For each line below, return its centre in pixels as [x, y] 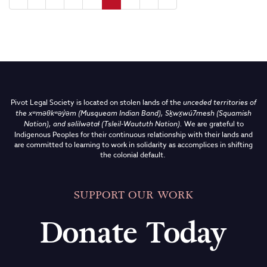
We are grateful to [214, 123]
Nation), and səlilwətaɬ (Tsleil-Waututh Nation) [102, 124]
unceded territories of [220, 102]
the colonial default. [133, 154]
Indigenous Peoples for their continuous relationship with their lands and [133, 134]
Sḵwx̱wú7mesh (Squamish [208, 113]
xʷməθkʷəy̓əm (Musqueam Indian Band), [97, 113]
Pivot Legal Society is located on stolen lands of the [97, 102]
